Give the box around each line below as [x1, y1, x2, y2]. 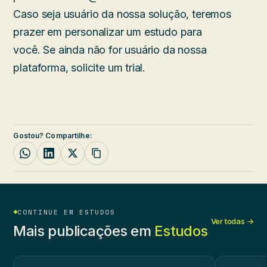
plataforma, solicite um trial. [13, 61, 146, 74]
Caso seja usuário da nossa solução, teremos [13, 7, 231, 20]
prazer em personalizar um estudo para [13, 25, 202, 38]
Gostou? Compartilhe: [13, 131, 92, 140]
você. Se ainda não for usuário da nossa [13, 43, 207, 56]
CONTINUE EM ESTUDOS [17, 207, 116, 216]
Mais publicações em [13, 222, 154, 240]
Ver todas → [210, 216, 254, 226]
